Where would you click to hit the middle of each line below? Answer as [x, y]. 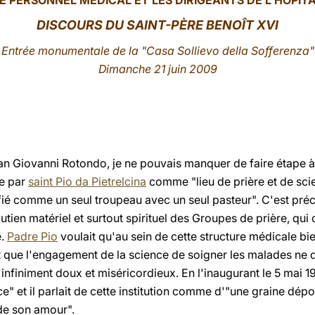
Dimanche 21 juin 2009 [157, 69]
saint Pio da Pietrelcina [87, 181]
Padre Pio [32, 236]
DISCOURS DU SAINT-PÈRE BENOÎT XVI [157, 25]
